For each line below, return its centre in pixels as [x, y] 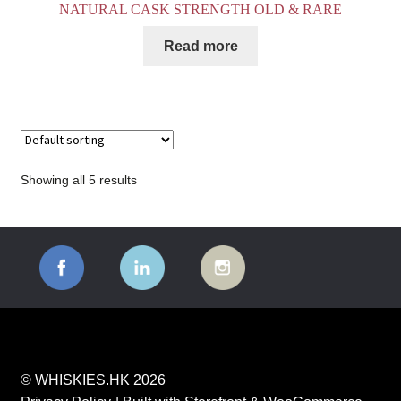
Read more [200, 46]
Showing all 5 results [78, 180]
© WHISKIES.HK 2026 [93, 380]
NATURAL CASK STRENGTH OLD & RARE [200, 10]
